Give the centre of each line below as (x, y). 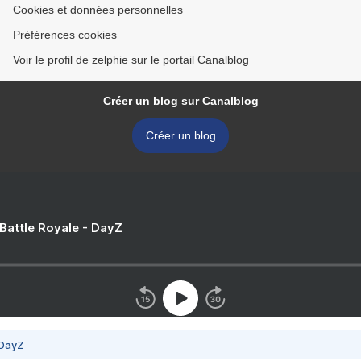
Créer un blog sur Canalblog (180, 101)
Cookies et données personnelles (98, 10)
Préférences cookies (65, 35)
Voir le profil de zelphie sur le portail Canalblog (131, 60)
